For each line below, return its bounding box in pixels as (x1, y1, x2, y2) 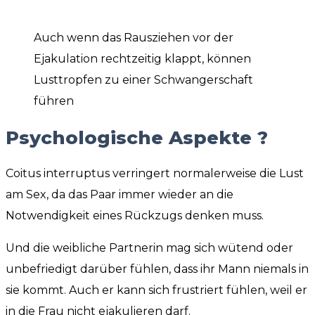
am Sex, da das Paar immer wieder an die (6, 188, 233, 202)
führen (34, 94, 74, 108)
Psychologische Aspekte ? (6, 126, 268, 149)
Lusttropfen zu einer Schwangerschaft (34, 73, 253, 87)
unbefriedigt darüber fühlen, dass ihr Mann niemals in (6, 262, 309, 276)
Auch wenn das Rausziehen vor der (34, 31, 233, 45)
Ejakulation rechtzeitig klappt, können (34, 52, 251, 66)
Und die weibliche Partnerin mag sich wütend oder (6, 241, 293, 255)
